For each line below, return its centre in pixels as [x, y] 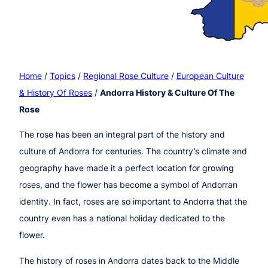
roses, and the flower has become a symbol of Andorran [128, 185]
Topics [63, 75]
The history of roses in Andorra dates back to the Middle [129, 260]
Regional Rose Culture [126, 75]
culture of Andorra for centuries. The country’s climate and [133, 151]
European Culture [210, 75]
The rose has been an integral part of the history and [122, 135]
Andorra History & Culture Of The [167, 92]
